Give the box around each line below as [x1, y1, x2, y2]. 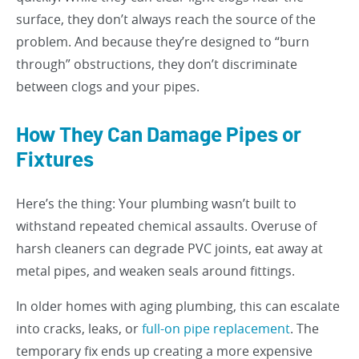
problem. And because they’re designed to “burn [16, 33, 309, 50]
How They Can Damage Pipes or [16, 125, 301, 146]
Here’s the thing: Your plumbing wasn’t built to [16, 195, 296, 212]
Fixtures [16, 150, 94, 171]
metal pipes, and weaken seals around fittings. [16, 262, 298, 280]
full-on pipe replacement [142, 320, 290, 337]
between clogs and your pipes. [16, 78, 200, 95]
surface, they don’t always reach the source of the [16, 10, 316, 28]
